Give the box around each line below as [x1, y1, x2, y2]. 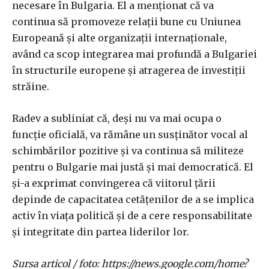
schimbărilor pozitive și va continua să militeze [12, 145, 244, 157]
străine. [12, 80, 49, 93]
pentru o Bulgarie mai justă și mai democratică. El [12, 161, 253, 174]
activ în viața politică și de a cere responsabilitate [12, 210, 252, 222]
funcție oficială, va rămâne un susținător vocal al [12, 128, 248, 141]
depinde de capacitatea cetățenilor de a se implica [12, 193, 254, 206]
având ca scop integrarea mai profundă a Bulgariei [12, 48, 257, 61]
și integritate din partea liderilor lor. [12, 226, 189, 238]
